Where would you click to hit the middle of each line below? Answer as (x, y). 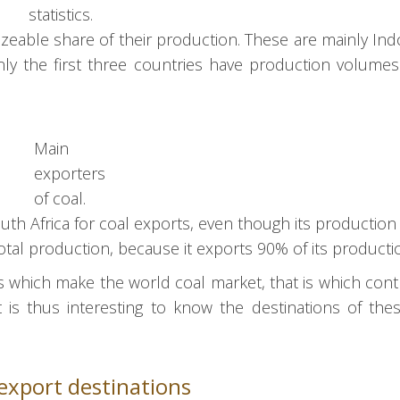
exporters (69, 174)
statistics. (60, 15)
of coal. (59, 199)
